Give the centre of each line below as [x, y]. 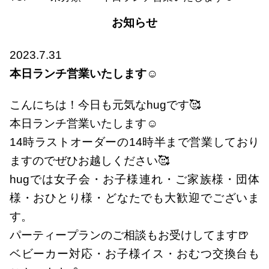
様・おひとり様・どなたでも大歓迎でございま [134, 198]
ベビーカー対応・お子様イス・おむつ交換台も [134, 253]
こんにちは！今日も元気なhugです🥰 [105, 104]
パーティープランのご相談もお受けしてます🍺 [129, 235]
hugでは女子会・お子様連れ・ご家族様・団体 [134, 179]
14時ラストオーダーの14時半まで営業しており [134, 142]
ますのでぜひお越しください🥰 [89, 160]
